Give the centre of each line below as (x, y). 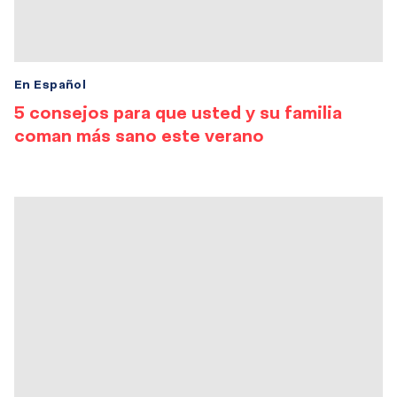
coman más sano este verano (139, 135)
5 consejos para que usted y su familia (178, 112)
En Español (51, 84)
